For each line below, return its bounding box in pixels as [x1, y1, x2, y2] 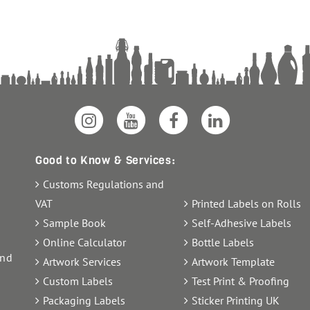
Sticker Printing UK [191, 293, 280, 308]
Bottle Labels [191, 235, 254, 250]
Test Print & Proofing [191, 274, 289, 289]
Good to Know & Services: [35, 153, 176, 168]
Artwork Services [43, 255, 121, 269]
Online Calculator [43, 235, 126, 250]
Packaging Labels [43, 293, 125, 308]
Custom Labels [43, 274, 113, 289]
